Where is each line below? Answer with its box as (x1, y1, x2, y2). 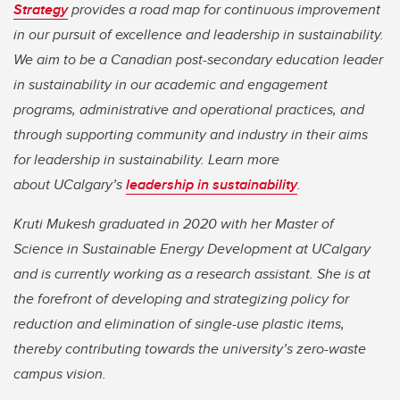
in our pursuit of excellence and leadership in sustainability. (13, 24, 384, 46)
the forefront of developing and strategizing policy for (13, 288, 349, 310)
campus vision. (13, 363, 106, 385)
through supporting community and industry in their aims (13, 124, 368, 146)
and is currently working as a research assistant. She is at (13, 263, 371, 285)
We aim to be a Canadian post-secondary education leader (13, 49, 383, 71)
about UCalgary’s (13, 174, 126, 196)
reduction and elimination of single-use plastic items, (13, 313, 345, 335)
